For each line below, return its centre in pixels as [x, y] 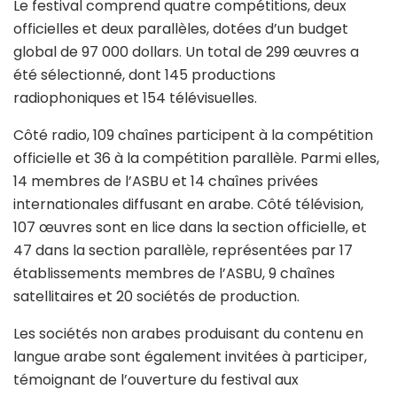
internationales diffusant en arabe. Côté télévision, [188, 204]
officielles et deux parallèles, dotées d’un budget [181, 28]
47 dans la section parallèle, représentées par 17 [183, 250]
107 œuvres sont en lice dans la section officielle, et [190, 227]
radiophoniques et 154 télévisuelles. [135, 97]
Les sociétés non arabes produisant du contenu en [188, 333]
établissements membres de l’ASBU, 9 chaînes [174, 273]
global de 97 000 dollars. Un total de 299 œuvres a [186, 51]
